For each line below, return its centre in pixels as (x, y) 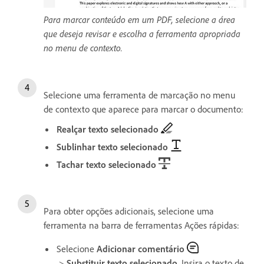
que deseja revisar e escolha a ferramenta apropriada (142, 33)
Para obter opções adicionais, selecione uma (129, 211)
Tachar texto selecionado (106, 164)
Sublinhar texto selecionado (112, 146)
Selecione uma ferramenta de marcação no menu (139, 95)
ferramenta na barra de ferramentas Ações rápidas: (141, 225)
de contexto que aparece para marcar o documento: (143, 109)
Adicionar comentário (141, 248)
